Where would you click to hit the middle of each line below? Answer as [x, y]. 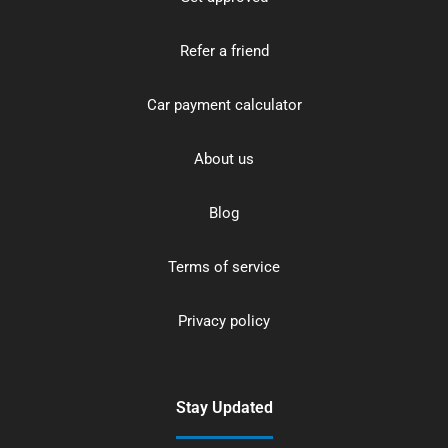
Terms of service [224, 266]
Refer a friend [224, 50]
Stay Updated [224, 407]
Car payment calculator [224, 104]
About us [224, 158]
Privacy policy [224, 320]
